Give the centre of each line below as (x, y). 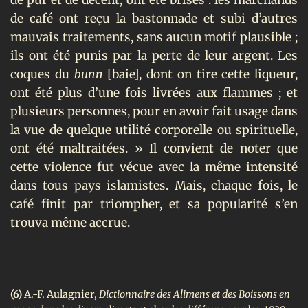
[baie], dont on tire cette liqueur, (202, 74)
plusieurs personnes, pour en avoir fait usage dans (154, 111)
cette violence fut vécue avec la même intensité (154, 167)
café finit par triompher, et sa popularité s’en (154, 204)
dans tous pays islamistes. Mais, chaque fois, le (154, 185)
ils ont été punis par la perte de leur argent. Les (154, 55)
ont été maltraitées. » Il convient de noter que (154, 148)
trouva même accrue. (70, 222)
